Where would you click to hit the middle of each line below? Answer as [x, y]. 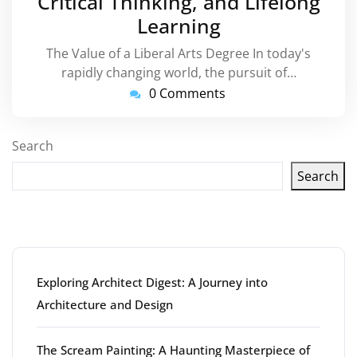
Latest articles [102, 225]
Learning [178, 25]
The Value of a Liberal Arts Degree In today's [178, 53]
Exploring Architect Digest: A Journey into [152, 282]
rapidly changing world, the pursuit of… [178, 73]
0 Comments [187, 93]
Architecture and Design [105, 304]
